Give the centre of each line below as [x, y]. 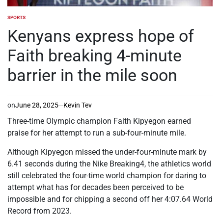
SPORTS [16, 18]
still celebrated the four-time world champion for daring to [107, 176]
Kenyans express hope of [101, 36]
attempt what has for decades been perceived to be [96, 188]
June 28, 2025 [37, 105]
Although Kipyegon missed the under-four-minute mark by [107, 152]
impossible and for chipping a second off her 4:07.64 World [110, 199]
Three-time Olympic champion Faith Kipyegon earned [99, 121]
